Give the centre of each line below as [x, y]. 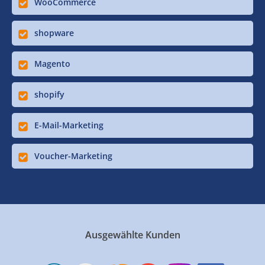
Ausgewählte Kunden [132, 235]
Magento [52, 63]
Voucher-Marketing [73, 156]
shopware [54, 33]
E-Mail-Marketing [69, 125]
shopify [49, 94]
